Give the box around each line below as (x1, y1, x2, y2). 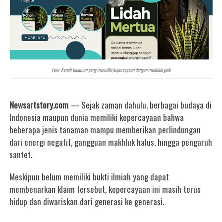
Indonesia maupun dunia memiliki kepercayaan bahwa (9, 111, 184, 123)
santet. (9, 148, 33, 161)
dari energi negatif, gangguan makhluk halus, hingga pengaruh (9, 136, 213, 148)
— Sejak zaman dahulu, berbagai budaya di (68, 99, 212, 111)
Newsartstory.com (9, 99, 69, 111)
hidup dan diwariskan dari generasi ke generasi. (9, 195, 165, 208)
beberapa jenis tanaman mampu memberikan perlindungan (9, 123, 201, 136)
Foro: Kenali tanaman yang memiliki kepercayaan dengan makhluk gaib (52, 66, 170, 73)
